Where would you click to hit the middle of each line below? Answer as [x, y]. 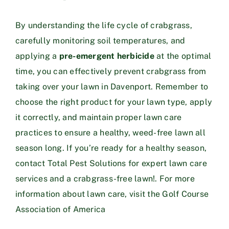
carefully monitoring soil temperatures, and [100, 40]
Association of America [61, 209]
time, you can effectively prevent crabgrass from [111, 71]
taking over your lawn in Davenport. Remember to [112, 86]
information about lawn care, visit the [89, 194]
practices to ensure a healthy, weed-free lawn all [110, 132]
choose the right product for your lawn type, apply [114, 102]
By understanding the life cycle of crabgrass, [104, 25]
